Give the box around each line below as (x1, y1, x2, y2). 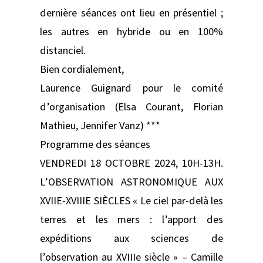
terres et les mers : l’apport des (40, 212, 223, 226)
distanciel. (40, 43, 86, 57)
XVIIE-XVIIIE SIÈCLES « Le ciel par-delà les (40, 193, 223, 207)
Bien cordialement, (40, 62, 124, 76)
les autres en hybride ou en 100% (40, 24, 223, 38)
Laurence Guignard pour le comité (40, 80, 223, 95)
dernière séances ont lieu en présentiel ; (40, 5, 223, 19)
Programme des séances (40, 137, 150, 151)
